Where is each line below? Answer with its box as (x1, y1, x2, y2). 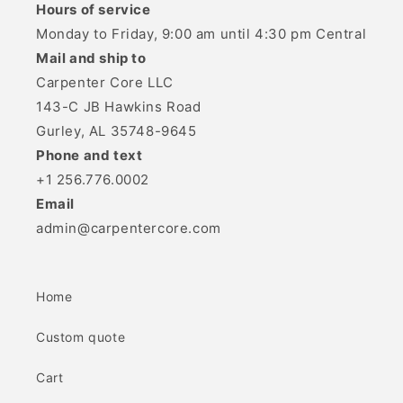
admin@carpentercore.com (36, 219, 221, 237)
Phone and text (36, 147, 143, 164)
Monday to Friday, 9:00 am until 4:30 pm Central (36, 25, 367, 42)
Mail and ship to (36, 49, 147, 67)
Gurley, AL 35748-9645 (36, 122, 197, 139)
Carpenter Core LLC (36, 74, 174, 91)
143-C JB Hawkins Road (36, 98, 201, 115)
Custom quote (36, 329, 126, 345)
